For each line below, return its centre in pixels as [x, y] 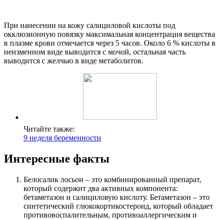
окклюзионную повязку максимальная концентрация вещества [110, 34]
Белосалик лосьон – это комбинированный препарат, [112, 180]
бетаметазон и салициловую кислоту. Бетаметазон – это [117, 197]
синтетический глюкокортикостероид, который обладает [118, 206]
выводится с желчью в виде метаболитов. [74, 61]
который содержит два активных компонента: [101, 189]
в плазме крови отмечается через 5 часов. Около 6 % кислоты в [110, 43]
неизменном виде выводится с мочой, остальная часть [95, 52]
